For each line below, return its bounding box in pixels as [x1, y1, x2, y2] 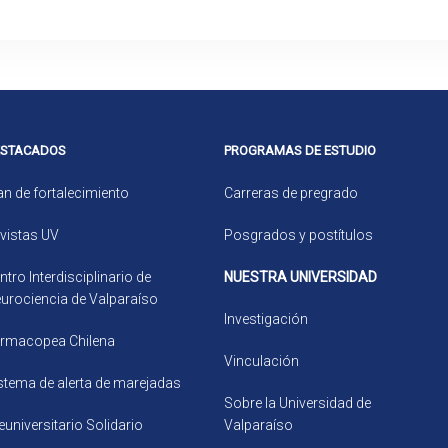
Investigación [224, 311, 308, 327]
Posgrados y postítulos [224, 227, 373, 243]
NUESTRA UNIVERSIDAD [224, 269, 377, 285]
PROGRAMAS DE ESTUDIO [224, 143, 376, 158]
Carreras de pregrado [224, 185, 358, 201]
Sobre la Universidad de [224, 395, 371, 411]
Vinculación [224, 353, 299, 369]
